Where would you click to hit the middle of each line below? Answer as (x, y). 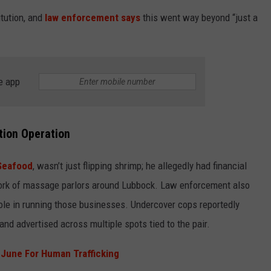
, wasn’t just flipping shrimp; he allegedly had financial (140, 165)
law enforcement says (93, 18)
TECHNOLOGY (188, 55)
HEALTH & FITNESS (197, 146)
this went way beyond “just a (199, 18)
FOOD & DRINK (188, 116)
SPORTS (178, 25)
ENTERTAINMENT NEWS (205, 85)
